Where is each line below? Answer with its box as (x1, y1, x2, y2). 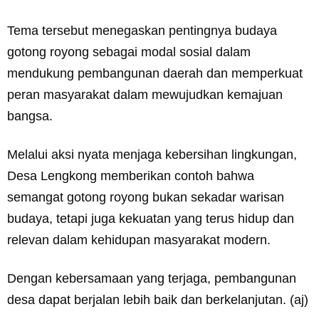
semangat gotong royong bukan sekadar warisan (7, 190, 284, 205)
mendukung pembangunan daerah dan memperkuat (7, 66, 303, 81)
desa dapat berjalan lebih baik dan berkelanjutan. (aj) (7, 293, 308, 308)
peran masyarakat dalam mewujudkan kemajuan (7, 88, 283, 103)
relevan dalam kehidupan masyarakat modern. (7, 233, 271, 248)
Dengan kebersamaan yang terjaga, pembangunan (7, 271, 296, 286)
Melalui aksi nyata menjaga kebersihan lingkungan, (7, 147, 297, 162)
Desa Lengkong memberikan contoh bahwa (7, 169, 254, 184)
